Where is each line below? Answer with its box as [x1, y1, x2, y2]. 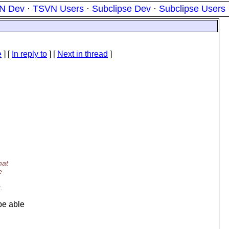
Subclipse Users [159, 4, 225, 14]
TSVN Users [33, 4, 84, 14]
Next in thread [57, 50, 108, 58]
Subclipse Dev [92, 4, 151, 14]
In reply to [12, 50, 47, 58]
